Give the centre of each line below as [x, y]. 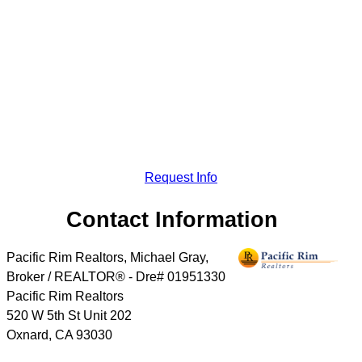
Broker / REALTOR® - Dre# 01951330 [116, 276]
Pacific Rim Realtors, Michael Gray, [107, 257]
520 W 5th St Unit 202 [69, 315]
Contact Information [173, 220]
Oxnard [27, 335]
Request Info [181, 178]
